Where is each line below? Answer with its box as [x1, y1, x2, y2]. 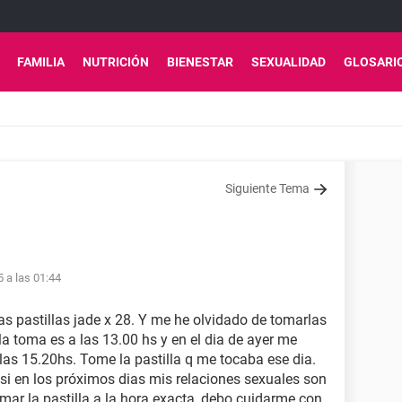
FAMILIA [17, 55, 65, 69]
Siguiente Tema [225, 181, 310, 196]
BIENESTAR [167, 55, 233, 69]
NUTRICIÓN [83, 55, 149, 69]
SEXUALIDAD [251, 55, 326, 69]
